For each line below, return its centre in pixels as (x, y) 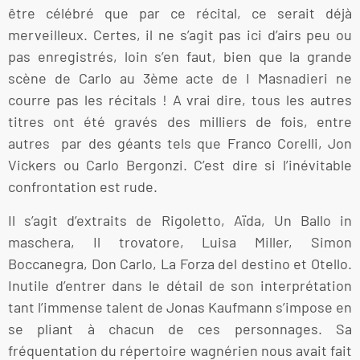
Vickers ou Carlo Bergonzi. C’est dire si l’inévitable (180, 165)
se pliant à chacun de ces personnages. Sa (180, 328)
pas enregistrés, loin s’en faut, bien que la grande (180, 57)
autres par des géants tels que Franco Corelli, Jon (180, 143)
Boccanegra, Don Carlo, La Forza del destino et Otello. (180, 263)
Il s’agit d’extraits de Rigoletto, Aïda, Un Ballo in (180, 220)
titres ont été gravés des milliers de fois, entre (180, 122)
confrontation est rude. (83, 187)
